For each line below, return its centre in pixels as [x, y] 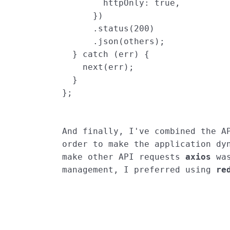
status [114, 29]
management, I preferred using [139, 170]
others [139, 42]
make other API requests [124, 157]
